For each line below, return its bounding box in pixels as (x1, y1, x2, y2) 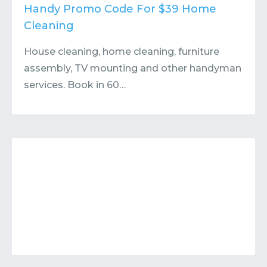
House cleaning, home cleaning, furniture (24, 46, 219, 57)
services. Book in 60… (24, 79, 126, 91)
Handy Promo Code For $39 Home (24, 2, 216, 15)
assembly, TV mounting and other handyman (24, 63, 241, 74)
